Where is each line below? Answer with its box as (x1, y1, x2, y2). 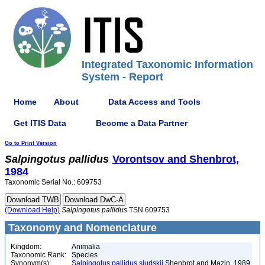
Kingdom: (11, 243, 41, 251)
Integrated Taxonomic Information (82, 59, 253, 70)
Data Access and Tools (108, 96, 201, 106)
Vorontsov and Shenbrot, (112, 153, 239, 165)
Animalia (72, 243, 100, 251)
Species (72, 251, 98, 259)
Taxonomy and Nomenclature (5, 222, 157, 234)
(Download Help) (5, 206, 60, 214)
